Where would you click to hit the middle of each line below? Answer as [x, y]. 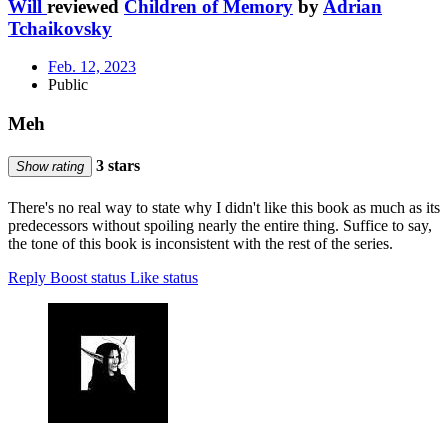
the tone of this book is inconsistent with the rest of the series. [200, 243]
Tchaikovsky [60, 28]
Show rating [50, 167]
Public [68, 85]
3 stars [116, 166]
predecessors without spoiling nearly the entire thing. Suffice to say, [220, 225]
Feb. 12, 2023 [92, 67]
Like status [164, 277]
